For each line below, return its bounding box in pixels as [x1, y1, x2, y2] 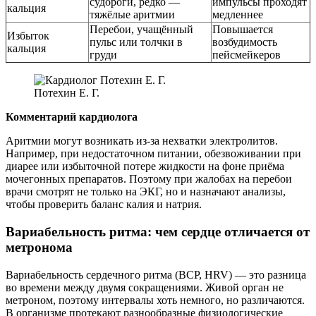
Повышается [212, 23, 273, 36]
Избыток [7, 30, 49, 42]
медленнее [212, 8, 263, 21]
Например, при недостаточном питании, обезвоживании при [6, 147, 301, 160]
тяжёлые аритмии [90, 8, 175, 21]
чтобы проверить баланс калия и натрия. [6, 198, 202, 211]
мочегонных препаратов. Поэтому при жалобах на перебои [6, 173, 292, 186]
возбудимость [212, 36, 277, 49]
